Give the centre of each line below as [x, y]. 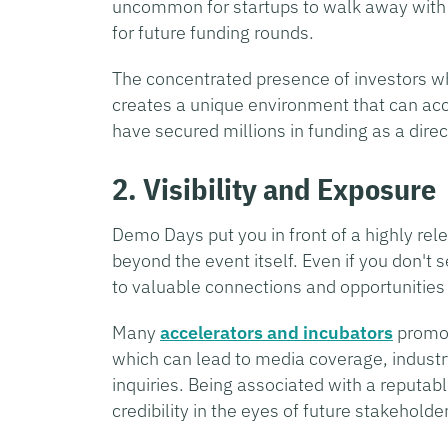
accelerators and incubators [276, 332]
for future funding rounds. [215, 32]
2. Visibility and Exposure [274, 188]
